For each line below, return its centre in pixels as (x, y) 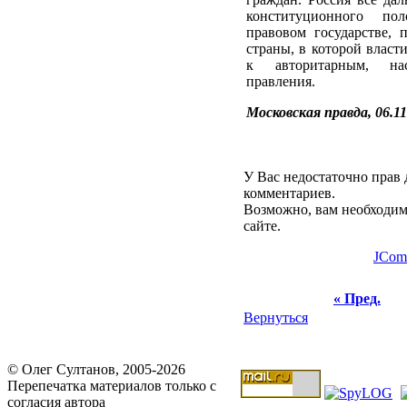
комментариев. (289, 193)
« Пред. (357, 298)
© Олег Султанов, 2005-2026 (96, 369)
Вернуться (276, 318)
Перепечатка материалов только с (112, 386)
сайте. (262, 226)
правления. (281, 81)
